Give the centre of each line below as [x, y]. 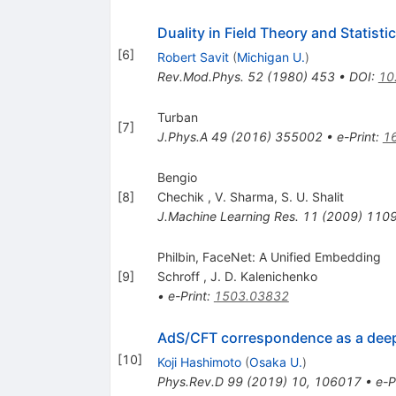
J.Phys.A [182, 137]
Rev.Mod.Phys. [200, 77]
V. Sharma [244, 197]
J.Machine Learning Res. [228, 217]
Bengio [177, 178]
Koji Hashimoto [199, 362]
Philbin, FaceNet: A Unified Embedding [269, 257]
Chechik [182, 197]
